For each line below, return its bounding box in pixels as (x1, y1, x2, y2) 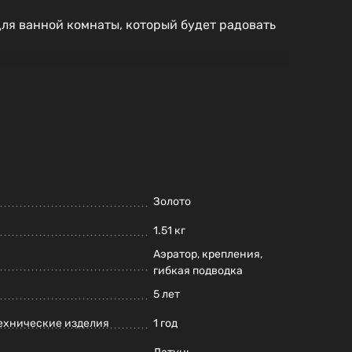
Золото (153, 195, 191, 209)
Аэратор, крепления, (153, 247, 262, 262)
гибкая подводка (153, 264, 243, 278)
